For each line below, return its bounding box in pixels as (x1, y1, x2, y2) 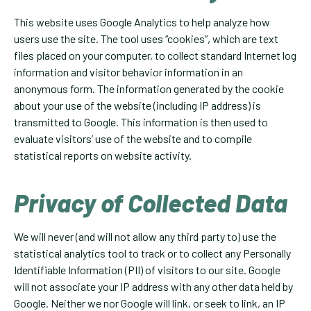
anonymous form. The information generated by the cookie (14, 82, 284, 96)
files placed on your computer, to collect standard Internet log (14, 49, 296, 62)
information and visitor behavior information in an (14, 65, 243, 79)
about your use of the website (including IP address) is (14, 99, 261, 112)
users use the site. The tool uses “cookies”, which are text (14, 32, 278, 46)
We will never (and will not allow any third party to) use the (14, 230, 276, 244)
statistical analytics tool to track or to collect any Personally (14, 246, 291, 260)
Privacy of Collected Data (14, 187, 287, 218)
